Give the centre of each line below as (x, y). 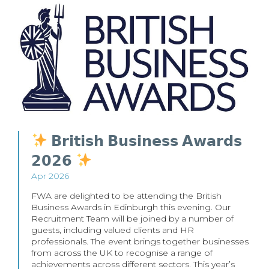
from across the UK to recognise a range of (122, 252)
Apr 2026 (50, 176)
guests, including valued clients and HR (113, 230)
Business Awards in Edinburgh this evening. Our (131, 207)
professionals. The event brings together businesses (140, 241)
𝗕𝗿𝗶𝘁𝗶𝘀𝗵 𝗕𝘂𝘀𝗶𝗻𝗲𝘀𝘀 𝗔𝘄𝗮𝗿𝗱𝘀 (145, 141)
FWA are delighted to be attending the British (126, 195)
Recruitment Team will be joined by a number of (132, 218)
